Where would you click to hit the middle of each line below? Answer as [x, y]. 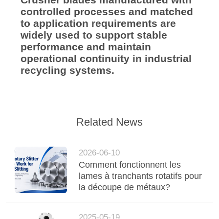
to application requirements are [98, 23]
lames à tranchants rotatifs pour [141, 176]
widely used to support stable [94, 35]
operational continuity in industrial [106, 58]
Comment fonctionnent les [130, 164]
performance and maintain [86, 46]
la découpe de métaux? [125, 187]
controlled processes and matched [107, 11]
